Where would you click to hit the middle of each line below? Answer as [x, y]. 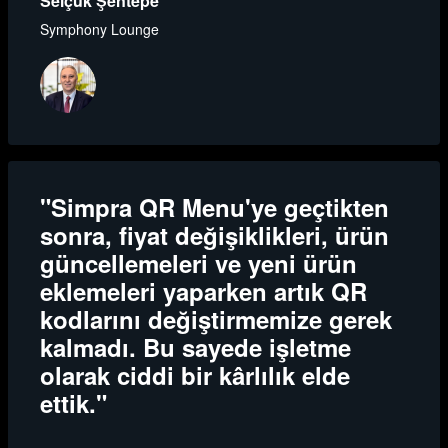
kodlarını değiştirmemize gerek [216, 319]
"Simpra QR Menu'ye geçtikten [214, 207]
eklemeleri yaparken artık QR [203, 291]
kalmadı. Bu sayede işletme [195, 347]
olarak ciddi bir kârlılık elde [195, 375]
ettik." [73, 403]
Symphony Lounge [99, 29]
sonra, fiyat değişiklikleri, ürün [214, 235]
